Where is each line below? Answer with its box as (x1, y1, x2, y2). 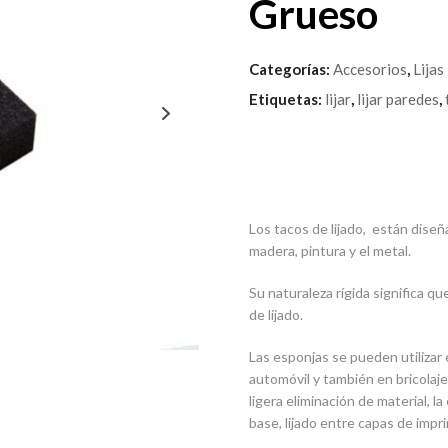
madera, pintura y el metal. (248, 242, 411, 259)
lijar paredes (356, 90, 439, 108)
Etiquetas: (248, 90, 325, 108)
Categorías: (248, 60, 333, 78)
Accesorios (332, 60, 407, 78)
